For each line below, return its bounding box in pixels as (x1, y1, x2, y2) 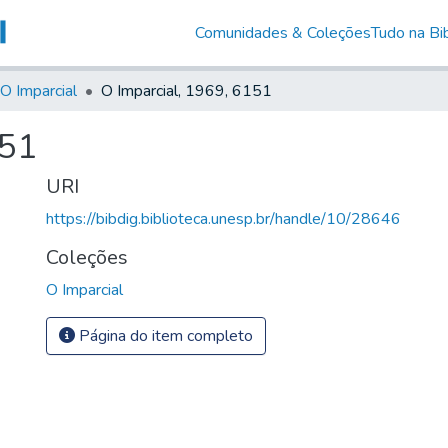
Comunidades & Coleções (194, 21, 371, 44)
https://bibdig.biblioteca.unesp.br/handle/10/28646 (46, 207, 401, 230)
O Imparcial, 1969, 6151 (101, 79, 272, 102)
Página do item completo (75, 324, 253, 347)
